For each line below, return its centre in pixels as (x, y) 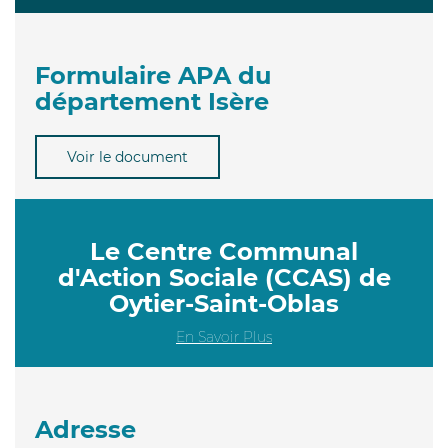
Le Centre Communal (224, 251)
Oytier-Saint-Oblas (224, 303)
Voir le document (127, 156)
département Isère (152, 101)
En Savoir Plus (224, 336)
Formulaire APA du (153, 75)
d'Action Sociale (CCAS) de (224, 277)
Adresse (85, 429)
